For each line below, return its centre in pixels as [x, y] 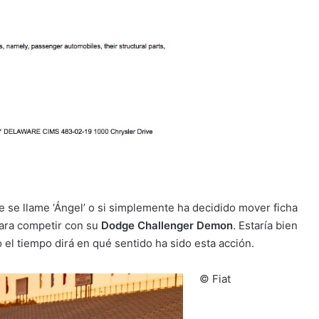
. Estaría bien [265, 225]
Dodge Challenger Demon [167, 225]
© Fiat [215, 278]
